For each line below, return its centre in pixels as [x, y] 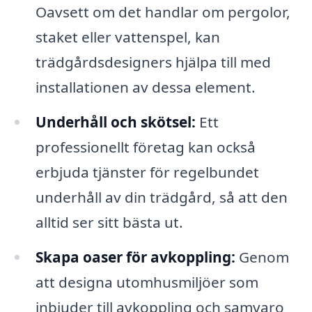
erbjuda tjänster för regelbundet [147, 172]
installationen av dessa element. [145, 87]
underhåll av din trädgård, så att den [161, 197]
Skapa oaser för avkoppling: [135, 257]
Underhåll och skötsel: [115, 122]
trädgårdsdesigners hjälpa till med [153, 62]
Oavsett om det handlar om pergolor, [163, 12]
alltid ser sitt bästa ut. [109, 222]
